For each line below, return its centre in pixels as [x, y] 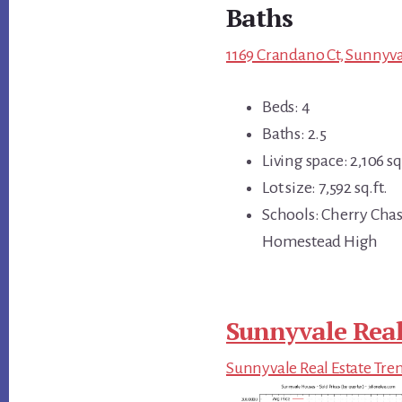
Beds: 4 [286, 107]
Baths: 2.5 [294, 134]
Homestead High [320, 242]
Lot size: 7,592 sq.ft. [325, 188]
